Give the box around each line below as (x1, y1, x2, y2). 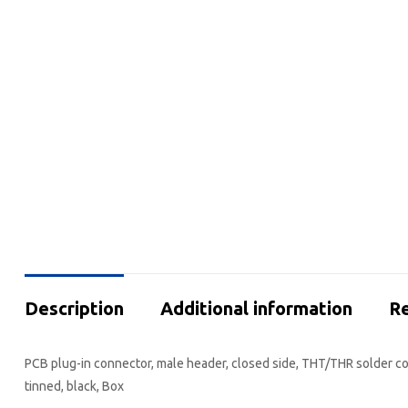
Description (25, 297, 124, 319)
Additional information (160, 297, 352, 319)
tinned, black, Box (25, 378, 124, 393)
